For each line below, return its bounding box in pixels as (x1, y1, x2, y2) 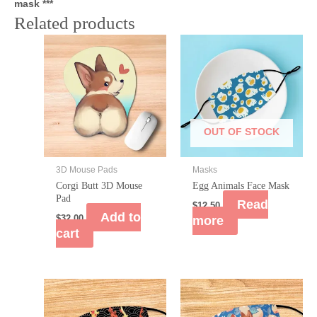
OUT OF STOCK (204, 125, 279, 137)
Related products (14, 13, 135, 33)
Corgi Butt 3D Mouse (55, 180, 142, 191)
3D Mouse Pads (55, 164, 117, 175)
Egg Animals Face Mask (192, 180, 289, 191)
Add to (100, 209, 141, 224)
